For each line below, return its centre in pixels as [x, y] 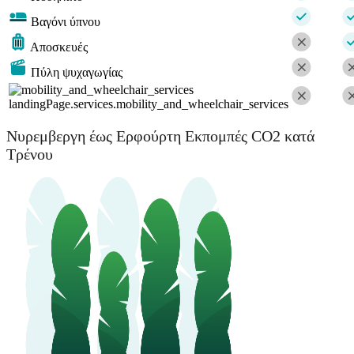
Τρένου [30, 154]
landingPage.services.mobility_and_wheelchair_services [149, 104]
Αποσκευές [59, 47]
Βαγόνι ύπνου [66, 22]
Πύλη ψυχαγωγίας [77, 73]
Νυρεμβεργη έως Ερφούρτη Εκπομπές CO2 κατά [160, 136]
